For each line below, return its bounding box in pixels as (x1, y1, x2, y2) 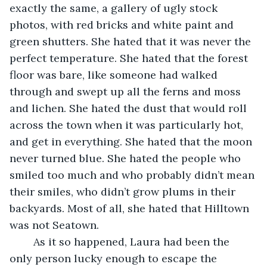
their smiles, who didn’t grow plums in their (10, 184, 238, 198)
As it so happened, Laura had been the (21, 234, 33, 249)
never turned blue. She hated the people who (10, 151, 244, 165)
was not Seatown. (10, 218, 99, 232)
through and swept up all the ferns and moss (10, 84, 244, 98)
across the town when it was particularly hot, (10, 117, 246, 132)
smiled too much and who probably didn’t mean (10, 167, 257, 182)
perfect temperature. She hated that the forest (10, 51, 251, 65)
